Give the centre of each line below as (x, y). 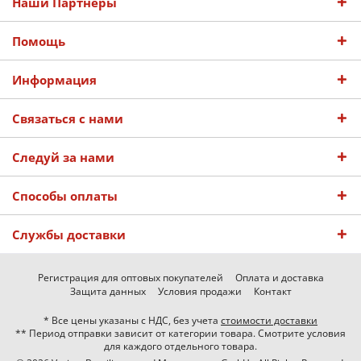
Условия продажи (199, 292)
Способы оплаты (65, 196)
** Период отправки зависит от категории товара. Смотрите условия (180, 334)
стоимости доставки (269, 321)
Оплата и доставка (279, 278)
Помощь (39, 41)
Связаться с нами (68, 118)
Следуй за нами (63, 157)
